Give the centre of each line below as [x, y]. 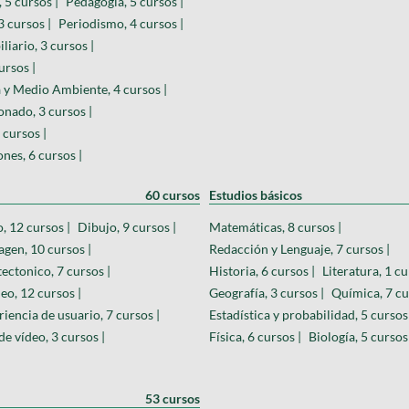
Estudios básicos [256, 194]
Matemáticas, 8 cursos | [275, 226]
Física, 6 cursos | [255, 336]
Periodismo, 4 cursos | [121, 23]
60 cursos [173, 194]
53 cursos [173, 398]
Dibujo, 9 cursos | [127, 226]
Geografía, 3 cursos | [267, 292]
